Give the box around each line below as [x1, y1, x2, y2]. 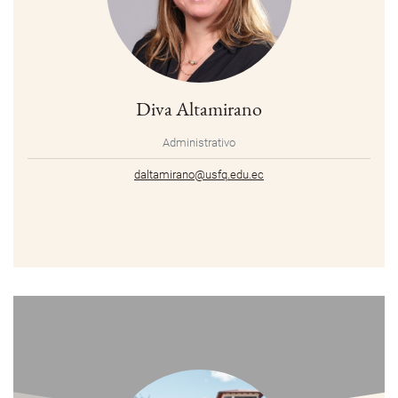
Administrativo [163, 136, 235, 150]
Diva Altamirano [136, 96, 262, 122]
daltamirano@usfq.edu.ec [134, 168, 264, 182]
